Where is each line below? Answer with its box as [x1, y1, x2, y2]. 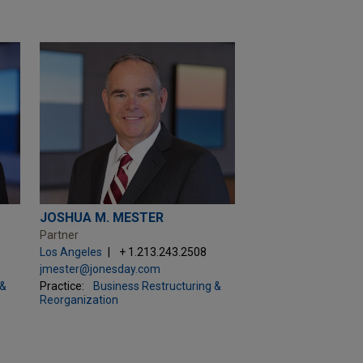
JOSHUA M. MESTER [39, 210, 164, 225]
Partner [39, 228, 79, 241]
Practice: [39, 280, 84, 293]
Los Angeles [39, 246, 102, 258]
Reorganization [39, 293, 118, 306]
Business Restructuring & [92, 280, 221, 293]
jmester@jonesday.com [39, 263, 160, 275]
